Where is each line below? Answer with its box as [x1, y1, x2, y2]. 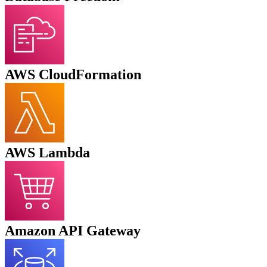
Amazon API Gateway [5, 223, 141, 239]
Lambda [39, 145, 90, 161]
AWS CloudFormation [5, 67, 141, 83]
